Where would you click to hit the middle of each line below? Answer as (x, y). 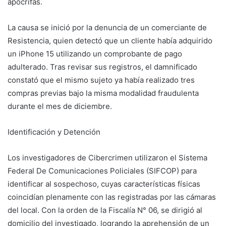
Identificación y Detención (54, 132)
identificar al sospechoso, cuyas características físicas (104, 184)
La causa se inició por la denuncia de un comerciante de (107, 27)
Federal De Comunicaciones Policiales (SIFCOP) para (102, 171)
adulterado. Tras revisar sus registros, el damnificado (102, 67)
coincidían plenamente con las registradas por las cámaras (112, 197)
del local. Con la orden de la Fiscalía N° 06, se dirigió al (105, 210)
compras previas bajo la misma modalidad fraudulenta (103, 93)
